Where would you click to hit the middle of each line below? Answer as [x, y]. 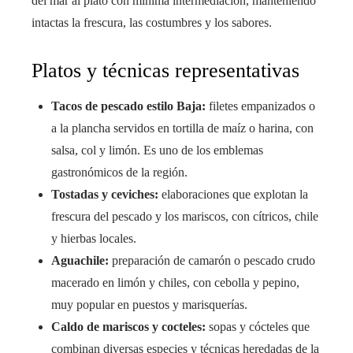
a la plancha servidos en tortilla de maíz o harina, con [182, 128]
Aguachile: [80, 261]
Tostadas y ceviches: [105, 195]
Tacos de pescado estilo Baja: [128, 106]
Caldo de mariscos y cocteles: [128, 327]
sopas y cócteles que [258, 327]
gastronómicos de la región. [119, 173]
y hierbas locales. [94, 239]
